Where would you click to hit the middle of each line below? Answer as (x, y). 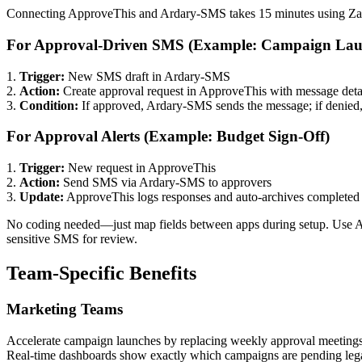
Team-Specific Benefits (101, 273)
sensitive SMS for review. (72, 239)
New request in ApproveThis (140, 168)
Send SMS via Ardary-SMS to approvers (166, 182)
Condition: (49, 105)
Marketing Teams (65, 309)
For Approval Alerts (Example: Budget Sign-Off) (168, 137)
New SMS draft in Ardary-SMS (147, 76)
